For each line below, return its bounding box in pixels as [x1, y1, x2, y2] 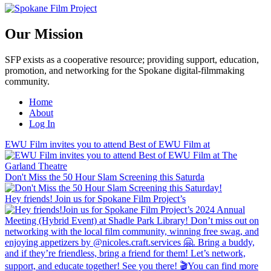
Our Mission [5, 26, 83, 42]
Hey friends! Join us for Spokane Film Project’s [5, 194, 186, 204]
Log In [29, 119, 55, 129]
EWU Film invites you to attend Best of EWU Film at [5, 139, 210, 150]
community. [5, 76, 50, 87]
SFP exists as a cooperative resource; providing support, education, [5, 54, 259, 65]
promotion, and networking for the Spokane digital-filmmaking [5, 65, 244, 76]
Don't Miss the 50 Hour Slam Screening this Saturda [5, 172, 204, 183]
